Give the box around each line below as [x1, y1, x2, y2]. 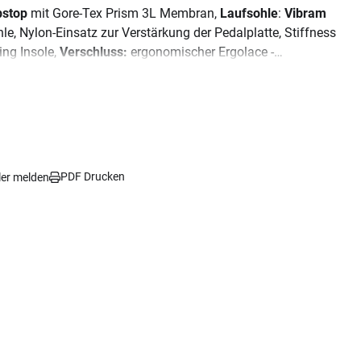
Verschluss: [60, 44, 127, 60]
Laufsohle [217, 6, 278, 21]
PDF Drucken [60, 170, 125, 183]
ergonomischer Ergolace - [127, 44, 274, 60]
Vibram [284, 6, 326, 21]
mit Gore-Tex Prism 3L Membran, [31, 6, 217, 21]
